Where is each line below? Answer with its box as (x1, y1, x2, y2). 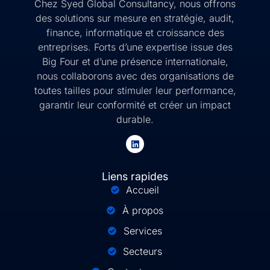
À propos (122, 204, 163, 217)
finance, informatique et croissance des (46, 27, 224, 39)
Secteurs (123, 245, 163, 258)
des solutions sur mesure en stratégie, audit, (36, 12, 234, 25)
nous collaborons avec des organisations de (36, 70, 234, 83)
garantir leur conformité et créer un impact (39, 99, 231, 111)
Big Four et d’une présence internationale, (42, 55, 228, 68)
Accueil (126, 184, 160, 196)
